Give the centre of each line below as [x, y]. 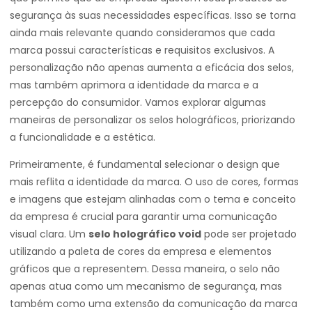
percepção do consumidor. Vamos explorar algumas [138, 102]
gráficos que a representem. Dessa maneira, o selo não [145, 269]
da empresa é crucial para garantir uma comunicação [143, 217]
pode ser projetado [249, 234]
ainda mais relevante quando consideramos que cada [142, 33]
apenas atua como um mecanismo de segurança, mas [146, 286]
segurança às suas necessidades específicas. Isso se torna [153, 15]
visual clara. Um [49, 234]
